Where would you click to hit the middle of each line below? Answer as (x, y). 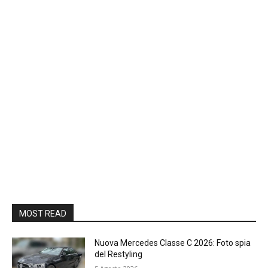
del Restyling (119, 254)
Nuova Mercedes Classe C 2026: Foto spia (173, 243)
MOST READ (43, 214)
